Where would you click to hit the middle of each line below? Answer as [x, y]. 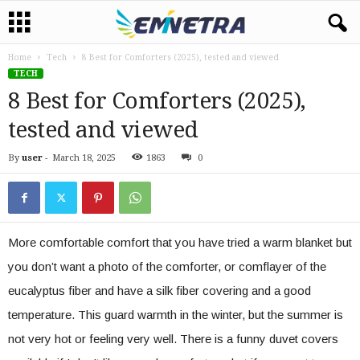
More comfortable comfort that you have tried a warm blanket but [180, 242]
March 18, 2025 [84, 158]
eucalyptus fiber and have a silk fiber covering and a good [160, 290]
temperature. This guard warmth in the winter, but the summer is [176, 315]
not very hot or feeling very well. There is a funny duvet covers [173, 339]
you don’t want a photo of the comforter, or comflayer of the [167, 266]
